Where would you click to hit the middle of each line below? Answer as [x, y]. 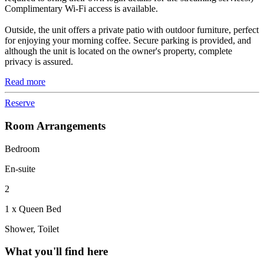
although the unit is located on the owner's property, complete [118, 51]
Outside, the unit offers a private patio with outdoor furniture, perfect [132, 30]
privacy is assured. [39, 62]
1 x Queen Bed [33, 209]
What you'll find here [56, 252]
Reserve [20, 103]
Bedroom [22, 148]
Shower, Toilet [32, 229]
